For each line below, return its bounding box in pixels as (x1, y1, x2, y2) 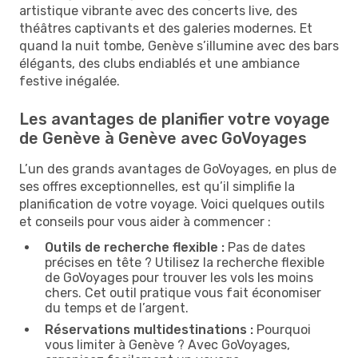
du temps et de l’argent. (45, 300, 189, 316)
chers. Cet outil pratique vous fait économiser (45, 284, 321, 300)
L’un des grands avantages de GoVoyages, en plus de (19, 161, 336, 177)
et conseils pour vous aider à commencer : (19, 213, 271, 229)
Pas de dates (225, 239, 305, 255)
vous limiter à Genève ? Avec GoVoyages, (45, 336, 290, 352)
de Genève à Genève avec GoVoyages (19, 128, 307, 148)
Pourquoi (253, 321, 311, 337)
